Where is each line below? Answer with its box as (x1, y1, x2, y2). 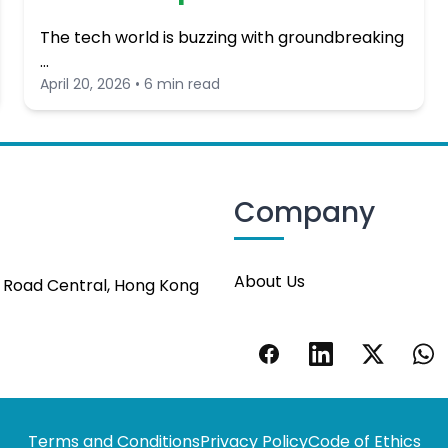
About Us (234, 269, 305, 293)
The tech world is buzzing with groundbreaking (40, 26, 404, 49)
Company (234, 193, 375, 232)
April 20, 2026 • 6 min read (40, 74, 220, 94)
